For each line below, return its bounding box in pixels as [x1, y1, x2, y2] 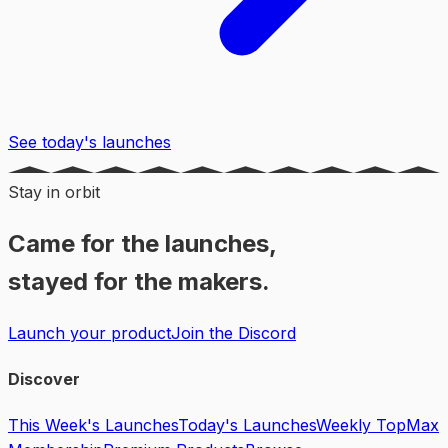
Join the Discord [171, 322, 296, 343]
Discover [8, 369, 80, 390]
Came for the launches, [8, 228, 277, 258]
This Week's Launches [8, 415, 178, 436]
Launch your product [8, 322, 171, 343]
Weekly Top [316, 415, 406, 436]
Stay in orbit [8, 182, 100, 202]
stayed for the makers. [8, 266, 270, 296]
